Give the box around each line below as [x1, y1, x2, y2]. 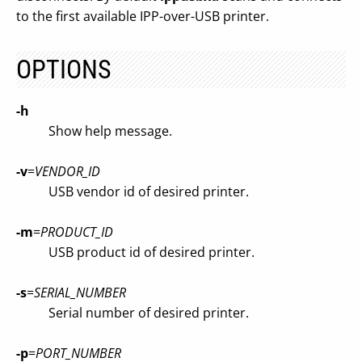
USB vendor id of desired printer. [48, 183, 249, 200]
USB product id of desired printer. [48, 243, 255, 261]
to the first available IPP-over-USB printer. [16, 7, 269, 25]
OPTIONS [16, 54, 112, 85]
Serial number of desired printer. [48, 304, 249, 322]
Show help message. [48, 122, 172, 140]
